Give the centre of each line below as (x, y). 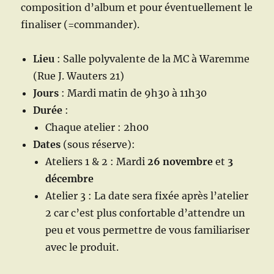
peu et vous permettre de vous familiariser (148, 230)
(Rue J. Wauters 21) (79, 76)
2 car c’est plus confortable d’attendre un (146, 213)
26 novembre (180, 162)
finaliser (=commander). (80, 25)
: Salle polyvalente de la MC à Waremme (154, 59)
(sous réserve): (98, 145)
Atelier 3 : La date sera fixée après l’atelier (147, 196)
